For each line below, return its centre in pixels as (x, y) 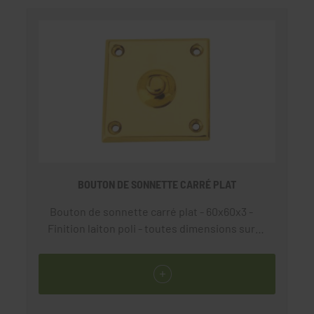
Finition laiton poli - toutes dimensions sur (151, 228)
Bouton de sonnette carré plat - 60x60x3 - (151, 212)
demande (151, 245)
